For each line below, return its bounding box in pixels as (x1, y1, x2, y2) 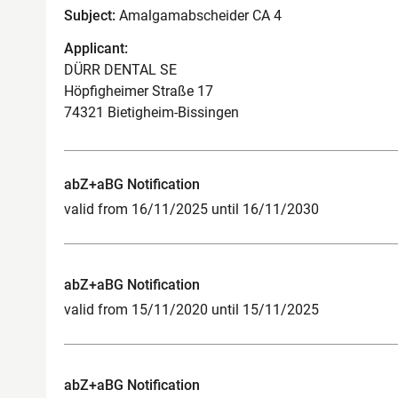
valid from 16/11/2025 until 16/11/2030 (64, 200, 319, 218)
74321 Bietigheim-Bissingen (64, 103, 239, 121)
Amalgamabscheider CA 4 (115, 7, 282, 24)
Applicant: (64, 39, 128, 57)
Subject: (64, 7, 115, 24)
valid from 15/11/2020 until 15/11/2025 (64, 300, 319, 318)
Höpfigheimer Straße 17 (64, 82, 213, 99)
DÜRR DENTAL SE (64, 60, 177, 78)
